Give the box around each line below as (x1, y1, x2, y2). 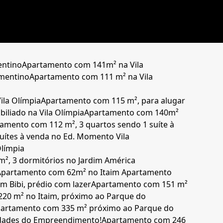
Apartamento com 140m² (84, 107, 179, 118)
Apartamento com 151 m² (91, 179, 188, 190)
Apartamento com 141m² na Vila (22, 59, 144, 71)
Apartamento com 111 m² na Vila (29, 71, 153, 83)
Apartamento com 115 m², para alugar (41, 95, 186, 107)
